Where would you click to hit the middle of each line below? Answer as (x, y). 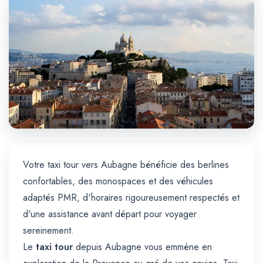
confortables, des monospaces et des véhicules (118, 181)
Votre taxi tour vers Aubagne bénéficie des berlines (126, 165)
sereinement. (48, 231)
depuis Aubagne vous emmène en (142, 247)
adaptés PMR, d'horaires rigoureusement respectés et (131, 198)
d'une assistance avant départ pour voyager (110, 214)
